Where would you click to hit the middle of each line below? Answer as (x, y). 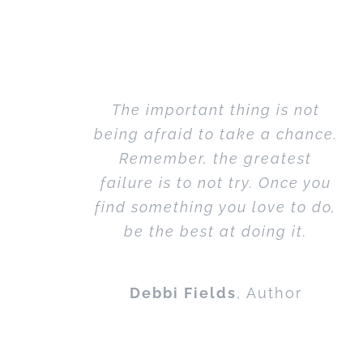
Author (274, 293)
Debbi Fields (183, 293)
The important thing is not (216, 110)
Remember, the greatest (216, 159)
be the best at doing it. (216, 232)
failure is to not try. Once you (216, 183)
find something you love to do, (216, 207)
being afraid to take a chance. (216, 135)
